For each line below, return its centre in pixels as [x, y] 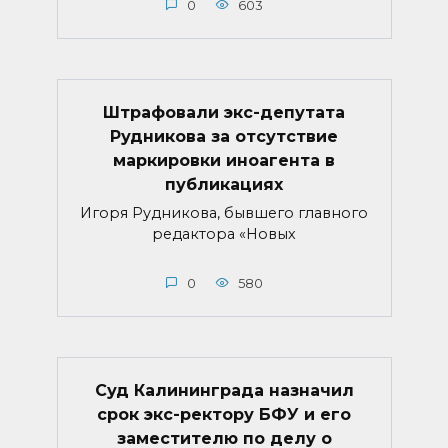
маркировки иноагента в [224, 160]
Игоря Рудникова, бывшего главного [224, 212]
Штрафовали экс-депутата [224, 112]
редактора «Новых [224, 233]
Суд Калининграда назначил [224, 390]
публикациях [224, 184]
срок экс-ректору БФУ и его [224, 414]
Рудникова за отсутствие [224, 136]
